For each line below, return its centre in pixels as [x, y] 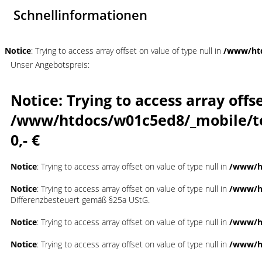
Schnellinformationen [80, 14]
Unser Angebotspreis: [50, 65]
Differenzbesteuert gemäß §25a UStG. [80, 200]
